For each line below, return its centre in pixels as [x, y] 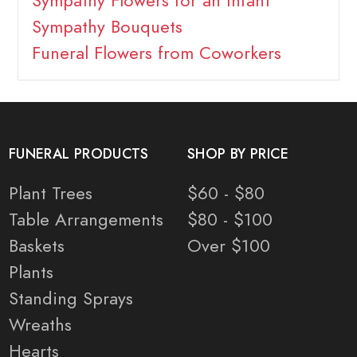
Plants [31, 273]
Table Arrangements [86, 220]
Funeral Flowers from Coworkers [156, 53]
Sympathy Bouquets [107, 27]
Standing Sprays [71, 299]
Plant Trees [51, 194]
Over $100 [229, 246]
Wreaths [40, 325]
